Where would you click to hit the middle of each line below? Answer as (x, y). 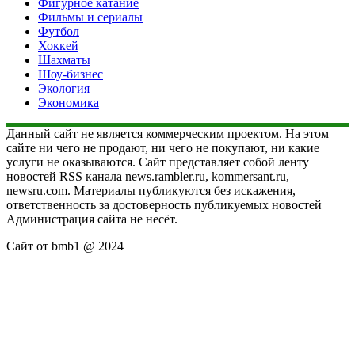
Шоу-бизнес (71, 74)
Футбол (59, 31)
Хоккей (58, 45)
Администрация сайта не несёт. (92, 219)
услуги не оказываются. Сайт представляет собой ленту (158, 162)
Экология (64, 88)
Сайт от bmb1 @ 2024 (65, 246)
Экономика (69, 102)
